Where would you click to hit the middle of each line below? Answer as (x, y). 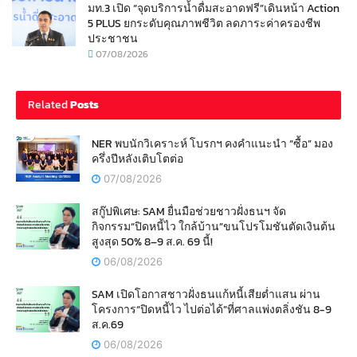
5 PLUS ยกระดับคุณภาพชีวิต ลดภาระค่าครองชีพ (204, 24)
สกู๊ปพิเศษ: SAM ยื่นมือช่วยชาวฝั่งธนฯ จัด (189, 212)
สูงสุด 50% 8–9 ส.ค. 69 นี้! (152, 242)
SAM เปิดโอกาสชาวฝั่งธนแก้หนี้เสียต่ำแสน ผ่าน (206, 295)
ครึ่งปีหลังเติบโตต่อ (137, 159)
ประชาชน (113, 39)
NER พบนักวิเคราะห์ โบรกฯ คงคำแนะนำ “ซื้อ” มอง (212, 144)
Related (48, 105)
